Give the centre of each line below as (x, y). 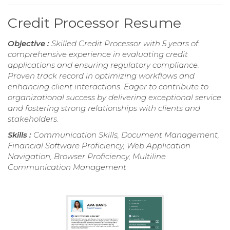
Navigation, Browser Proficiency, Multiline (87, 156)
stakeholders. (33, 119)
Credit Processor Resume (94, 23)
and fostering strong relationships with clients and (104, 108)
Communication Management (67, 167)
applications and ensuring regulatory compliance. (103, 65)
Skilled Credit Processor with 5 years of (125, 43)
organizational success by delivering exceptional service (114, 97)
